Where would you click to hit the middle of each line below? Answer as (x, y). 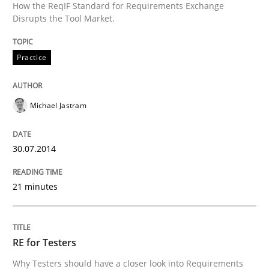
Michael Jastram (58, 105)
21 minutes (35, 186)
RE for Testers (44, 242)
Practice (32, 57)
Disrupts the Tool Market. (64, 18)
